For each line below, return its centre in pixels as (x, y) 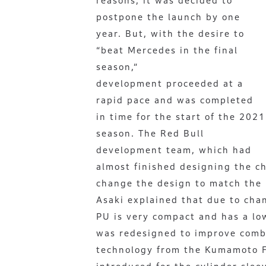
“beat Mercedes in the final (167, 50)
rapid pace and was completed (175, 100)
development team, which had (174, 150)
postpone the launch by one (168, 17)
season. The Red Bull (150, 133)
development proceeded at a (170, 83)
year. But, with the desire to (170, 33)
